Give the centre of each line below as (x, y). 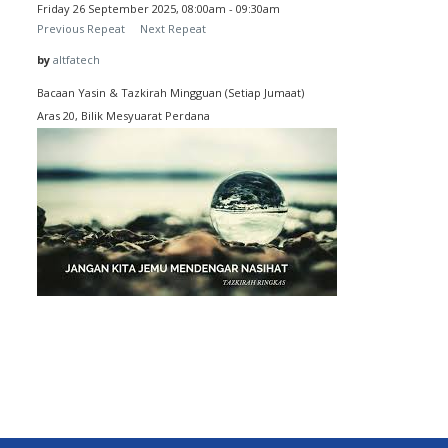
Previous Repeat (81, 28)
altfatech (76, 59)
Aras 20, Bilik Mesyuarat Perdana (123, 115)
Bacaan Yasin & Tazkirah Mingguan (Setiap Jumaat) (170, 92)
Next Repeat (173, 28)
